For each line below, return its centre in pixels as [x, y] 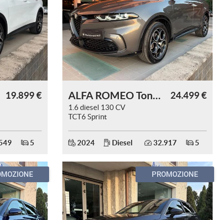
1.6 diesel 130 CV [97, 107]
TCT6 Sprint [88, 117]
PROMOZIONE [175, 174]
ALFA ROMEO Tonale [157, 95]
